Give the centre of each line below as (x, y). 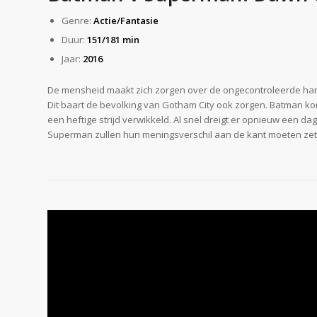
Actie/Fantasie (126, 21)
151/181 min (113, 40)
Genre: (77, 21)
